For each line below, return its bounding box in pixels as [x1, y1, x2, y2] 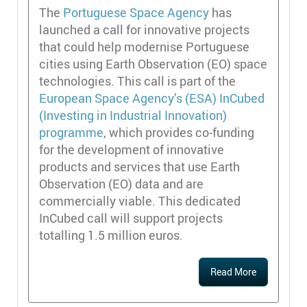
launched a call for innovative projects [39, 21, 249, 38]
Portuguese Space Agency [63, 4, 209, 21]
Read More [210, 265, 256, 278]
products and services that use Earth [39, 158, 240, 175]
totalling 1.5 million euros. [39, 227, 183, 243]
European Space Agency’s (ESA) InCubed [39, 90, 265, 106]
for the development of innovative [39, 141, 224, 158]
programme [39, 124, 103, 140]
